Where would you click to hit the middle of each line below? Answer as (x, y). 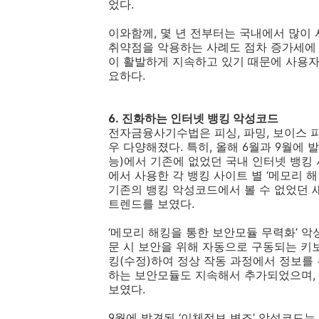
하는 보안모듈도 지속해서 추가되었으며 (210, 275)
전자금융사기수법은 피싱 (173, 132)
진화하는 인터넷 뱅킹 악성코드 (200, 118)
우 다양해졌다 (144, 147)
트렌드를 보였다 (150, 204)
